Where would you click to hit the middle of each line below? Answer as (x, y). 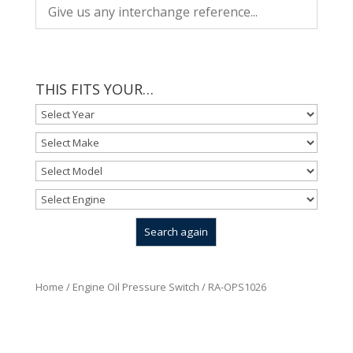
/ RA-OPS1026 (232, 286)
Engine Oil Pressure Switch (136, 286)
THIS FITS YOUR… (94, 89)
